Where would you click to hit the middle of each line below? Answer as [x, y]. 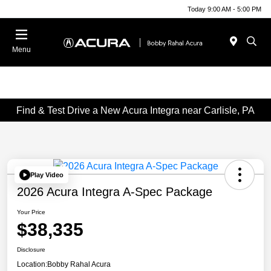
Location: [32, 265]
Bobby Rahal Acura [79, 265]
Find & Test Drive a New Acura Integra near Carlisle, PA [135, 110]
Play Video [47, 175]
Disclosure [31, 250]
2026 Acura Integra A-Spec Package [115, 192]
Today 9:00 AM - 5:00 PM [224, 9]
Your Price [31, 212]
